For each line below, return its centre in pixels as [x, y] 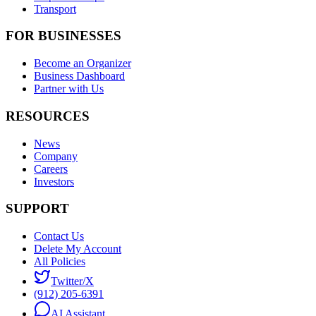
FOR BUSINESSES [63, 36]
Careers [51, 169]
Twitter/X [72, 281]
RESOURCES [48, 116]
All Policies [60, 261]
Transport [55, 8]
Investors [54, 181]
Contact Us [59, 236]
